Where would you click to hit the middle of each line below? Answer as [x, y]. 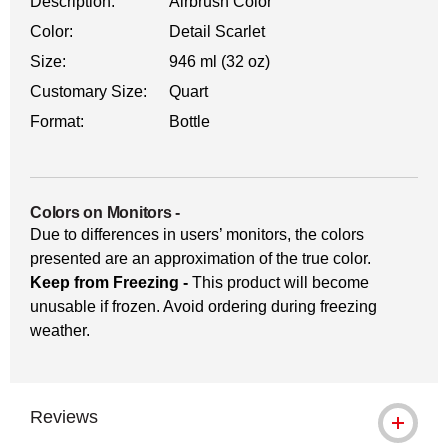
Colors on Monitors [101, 212]
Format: [57, 121]
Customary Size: [88, 91]
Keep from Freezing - [109, 282]
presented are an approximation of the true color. [200, 258]
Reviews [64, 417]
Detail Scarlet [217, 31]
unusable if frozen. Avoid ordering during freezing [203, 306]
